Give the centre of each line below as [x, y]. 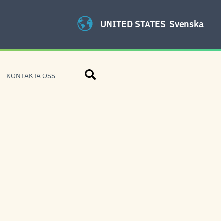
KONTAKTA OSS [31, 75]
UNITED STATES [133, 23]
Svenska [186, 23]
